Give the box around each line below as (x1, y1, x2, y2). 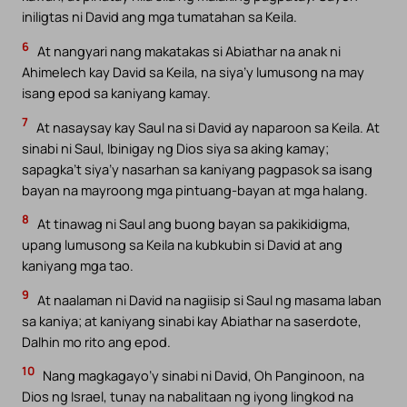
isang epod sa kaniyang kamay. (22, 84, 211, 103)
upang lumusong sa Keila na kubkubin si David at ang (22, 235, 342, 254)
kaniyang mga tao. (22, 256, 134, 275)
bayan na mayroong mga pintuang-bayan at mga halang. (22, 180, 368, 199)
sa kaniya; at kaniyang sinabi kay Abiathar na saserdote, (22, 311, 362, 330)
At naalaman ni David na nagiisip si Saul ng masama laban (35, 290, 382, 309)
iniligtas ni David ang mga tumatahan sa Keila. (22, 7, 297, 26)
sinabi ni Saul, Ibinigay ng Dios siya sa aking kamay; (22, 138, 329, 157)
